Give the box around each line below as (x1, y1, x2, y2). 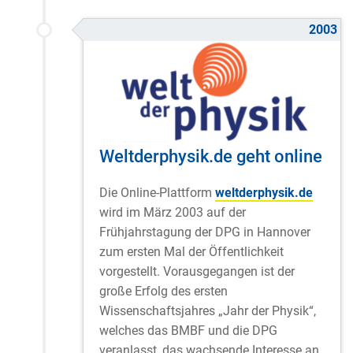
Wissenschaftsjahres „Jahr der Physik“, (99, 303, 316, 318)
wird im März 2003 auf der (99, 204, 246, 220)
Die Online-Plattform (99, 184, 215, 200)
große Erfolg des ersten (99, 283, 228, 299)
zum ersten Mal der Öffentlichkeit (99, 243, 284, 259)
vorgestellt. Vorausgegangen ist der (99, 263, 295, 279)
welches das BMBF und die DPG (99, 322, 277, 338)
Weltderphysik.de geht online (99, 145, 322, 166)
